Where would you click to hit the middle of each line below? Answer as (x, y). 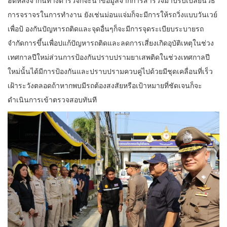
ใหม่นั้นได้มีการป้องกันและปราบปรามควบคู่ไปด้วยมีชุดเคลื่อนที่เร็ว (110, 71)
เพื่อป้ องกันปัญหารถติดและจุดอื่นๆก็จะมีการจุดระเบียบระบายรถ (106, 28)
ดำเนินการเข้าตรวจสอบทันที (52, 99)
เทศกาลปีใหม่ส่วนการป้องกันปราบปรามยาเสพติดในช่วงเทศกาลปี (109, 56)
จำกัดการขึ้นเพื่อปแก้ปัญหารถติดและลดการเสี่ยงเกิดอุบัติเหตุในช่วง (111, 42)
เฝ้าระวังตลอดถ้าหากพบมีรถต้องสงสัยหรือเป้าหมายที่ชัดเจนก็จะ (105, 85)
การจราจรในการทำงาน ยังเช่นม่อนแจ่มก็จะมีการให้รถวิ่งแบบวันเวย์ (112, 14)
